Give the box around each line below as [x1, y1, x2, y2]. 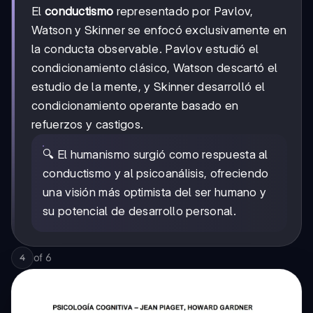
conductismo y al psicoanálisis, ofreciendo [43, 166, 269, 180]
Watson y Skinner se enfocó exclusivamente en [31, 22, 287, 37]
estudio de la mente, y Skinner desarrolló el [31, 79, 265, 94]
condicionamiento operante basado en [31, 98, 239, 112]
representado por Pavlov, [113, 3, 254, 18]
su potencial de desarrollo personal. [43, 203, 236, 218]
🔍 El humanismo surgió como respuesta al [43, 147, 268, 161]
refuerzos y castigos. [31, 117, 144, 131]
